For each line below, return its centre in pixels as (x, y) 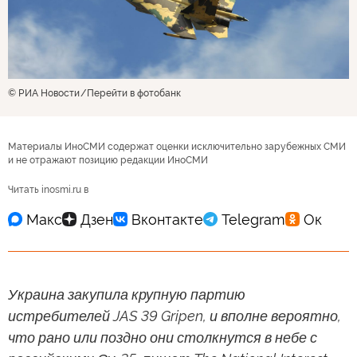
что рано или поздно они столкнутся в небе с (163, 338)
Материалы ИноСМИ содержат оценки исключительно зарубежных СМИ (177, 147)
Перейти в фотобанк (134, 94)
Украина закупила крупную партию (127, 295)
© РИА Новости (44, 94)
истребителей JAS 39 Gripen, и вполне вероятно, (175, 316)
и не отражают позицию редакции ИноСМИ (108, 161)
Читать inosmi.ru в (48, 190)
